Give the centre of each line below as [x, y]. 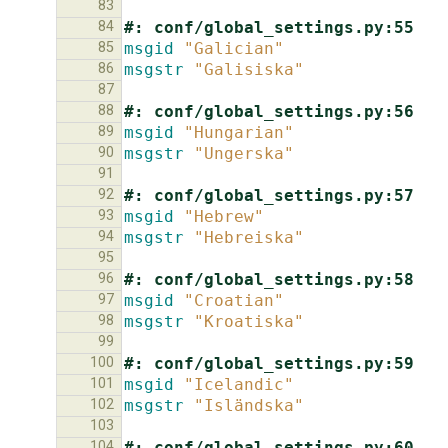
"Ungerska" [244, 153]
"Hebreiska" [249, 237]
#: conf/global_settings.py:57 [269, 195]
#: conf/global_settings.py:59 [269, 363]
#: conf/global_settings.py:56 [269, 111]
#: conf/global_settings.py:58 [269, 279]
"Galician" [234, 48]
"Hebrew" [224, 216]
